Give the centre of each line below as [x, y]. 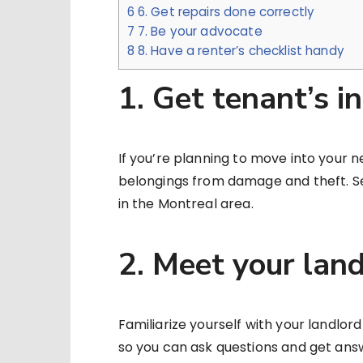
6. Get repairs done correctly [224, 12]
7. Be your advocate [198, 32]
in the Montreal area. [186, 204]
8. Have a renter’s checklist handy [239, 51]
